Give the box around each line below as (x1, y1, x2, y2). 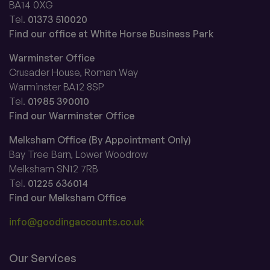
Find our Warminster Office (9, 110, 134, 122)
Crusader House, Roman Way (9, 66, 138, 78)
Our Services (9, 251, 77, 265)
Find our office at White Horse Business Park (9, 28, 213, 40)
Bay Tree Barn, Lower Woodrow (9, 148, 148, 160)
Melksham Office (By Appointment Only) (9, 134, 191, 146)
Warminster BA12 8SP (9, 81, 104, 93)
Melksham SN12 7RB (9, 163, 98, 175)
